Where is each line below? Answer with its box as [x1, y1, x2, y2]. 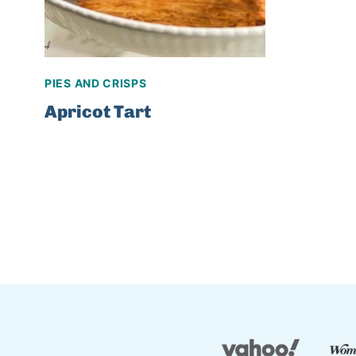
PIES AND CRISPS [44, 76, 147, 91]
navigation [44, 219, 169, 248]
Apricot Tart [44, 101, 151, 123]
